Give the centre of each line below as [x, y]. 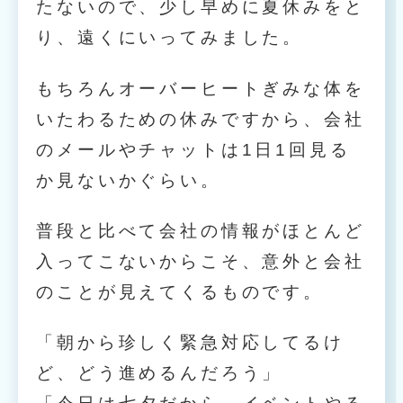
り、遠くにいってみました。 [170, 38]
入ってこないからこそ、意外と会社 [201, 261]
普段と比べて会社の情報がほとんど [201, 230]
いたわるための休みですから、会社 [201, 119]
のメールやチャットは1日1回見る [193, 149]
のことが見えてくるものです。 [180, 291]
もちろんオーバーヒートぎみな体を [201, 88]
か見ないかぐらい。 [129, 180]
